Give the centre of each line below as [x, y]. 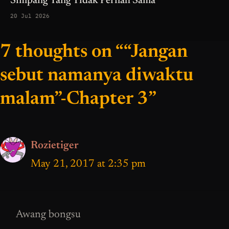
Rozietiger [55, 146]
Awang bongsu [48, 215]
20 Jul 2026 [30, 16]
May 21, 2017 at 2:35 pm [88, 165]
